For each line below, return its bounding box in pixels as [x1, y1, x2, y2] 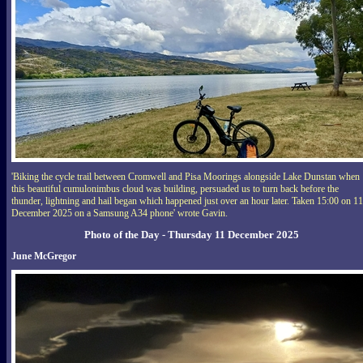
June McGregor [11, 250, 76, 263]
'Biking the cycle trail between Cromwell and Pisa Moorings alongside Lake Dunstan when [11, 171, 360, 183]
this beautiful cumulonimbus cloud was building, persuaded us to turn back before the [11, 183, 339, 195]
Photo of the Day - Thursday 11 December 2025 [84, 228, 299, 241]
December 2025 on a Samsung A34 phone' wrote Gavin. [11, 207, 228, 220]
